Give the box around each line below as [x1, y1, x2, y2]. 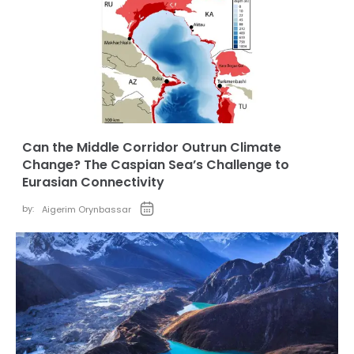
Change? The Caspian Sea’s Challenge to [22, 156, 289, 174]
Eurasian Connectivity [22, 173, 164, 191]
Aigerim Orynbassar [42, 203, 131, 216]
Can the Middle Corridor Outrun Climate [22, 138, 281, 156]
